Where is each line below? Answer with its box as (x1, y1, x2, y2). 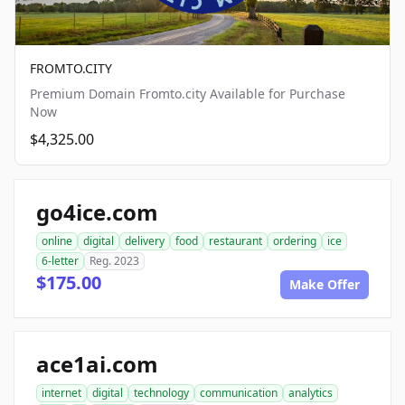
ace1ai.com (36, 348, 158, 379)
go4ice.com (36, 196, 158, 227)
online (42, 232, 72, 249)
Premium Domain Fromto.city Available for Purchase (30, 84, 345, 102)
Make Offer (289, 275, 360, 293)
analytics (288, 384, 333, 400)
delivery (125, 232, 165, 249)
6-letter (42, 252, 79, 268)
